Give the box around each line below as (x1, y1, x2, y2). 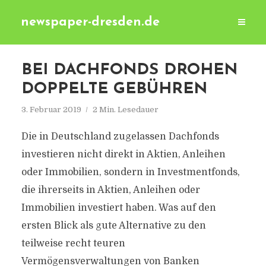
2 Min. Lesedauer (92, 105, 159, 114)
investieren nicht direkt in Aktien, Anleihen (21, 149, 226, 160)
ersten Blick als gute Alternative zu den (21, 220, 206, 231)
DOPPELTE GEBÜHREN (21, 81, 207, 97)
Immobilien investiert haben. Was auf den (21, 202, 216, 213)
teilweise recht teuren (21, 238, 125, 249)
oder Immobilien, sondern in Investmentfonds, (21, 167, 240, 178)
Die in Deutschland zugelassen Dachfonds (21, 131, 219, 142)
